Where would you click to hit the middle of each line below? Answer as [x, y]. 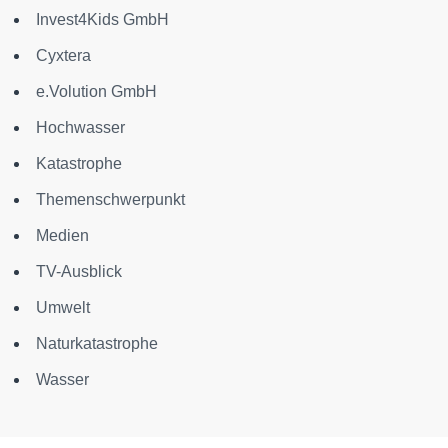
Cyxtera [63, 55]
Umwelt [63, 307]
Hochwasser [80, 127]
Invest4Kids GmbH [102, 19]
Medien [62, 235]
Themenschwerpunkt [110, 199]
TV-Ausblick [79, 271]
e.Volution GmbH [96, 91]
